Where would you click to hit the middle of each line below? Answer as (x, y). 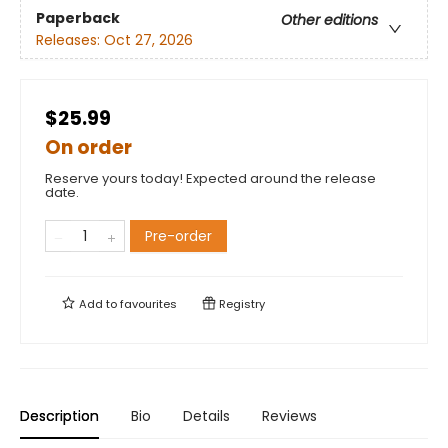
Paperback (78, 17)
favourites (148, 304)
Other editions (329, 19)
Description (59, 416)
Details (206, 416)
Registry (240, 304)
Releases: (70, 39)
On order (88, 148)
